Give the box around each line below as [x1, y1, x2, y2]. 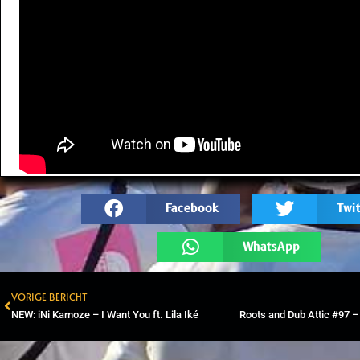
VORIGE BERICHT [11, 290, 88, 304]
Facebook [165, 200, 219, 218]
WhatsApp [242, 238, 300, 256]
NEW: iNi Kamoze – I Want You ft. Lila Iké [11, 309, 198, 321]
